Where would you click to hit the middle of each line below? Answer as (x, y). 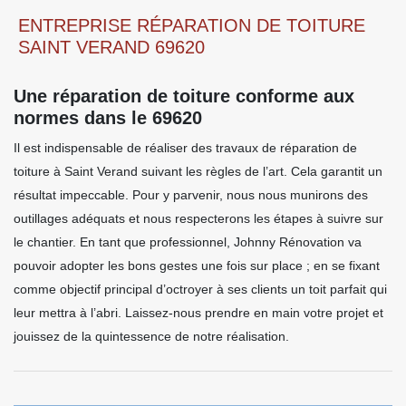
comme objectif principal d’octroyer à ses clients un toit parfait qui (200, 289)
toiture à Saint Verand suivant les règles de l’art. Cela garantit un (198, 171)
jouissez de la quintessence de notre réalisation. (151, 336)
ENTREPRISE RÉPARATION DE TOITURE (192, 25)
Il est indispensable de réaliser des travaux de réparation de (185, 147)
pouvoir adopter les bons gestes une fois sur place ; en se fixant (197, 265)
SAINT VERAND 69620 (111, 47)
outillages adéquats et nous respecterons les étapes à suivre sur (198, 218)
